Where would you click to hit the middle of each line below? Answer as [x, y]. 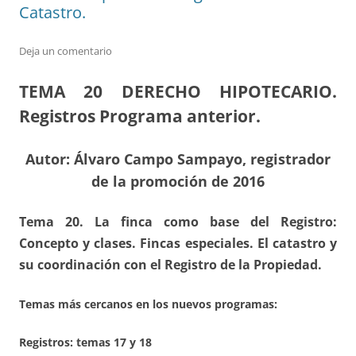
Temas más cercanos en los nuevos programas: [148, 304]
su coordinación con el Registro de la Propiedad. [170, 265]
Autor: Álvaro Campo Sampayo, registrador [178, 159]
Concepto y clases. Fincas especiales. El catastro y [178, 244]
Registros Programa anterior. [140, 116]
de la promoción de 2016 [178, 182]
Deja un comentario [66, 51]
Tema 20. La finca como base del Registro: [178, 222]
